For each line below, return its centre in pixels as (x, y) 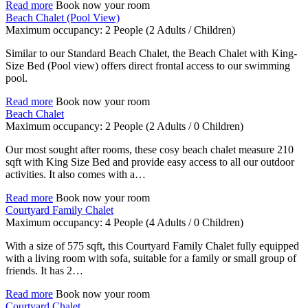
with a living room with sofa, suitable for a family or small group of (151, 258)
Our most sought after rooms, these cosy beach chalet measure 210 (150, 150)
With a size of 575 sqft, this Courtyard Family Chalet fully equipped (152, 246)
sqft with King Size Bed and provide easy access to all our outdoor (150, 162)
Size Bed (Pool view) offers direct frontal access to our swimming (148, 66)
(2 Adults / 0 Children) (195, 126)
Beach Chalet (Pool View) (63, 18)
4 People (124, 223)
